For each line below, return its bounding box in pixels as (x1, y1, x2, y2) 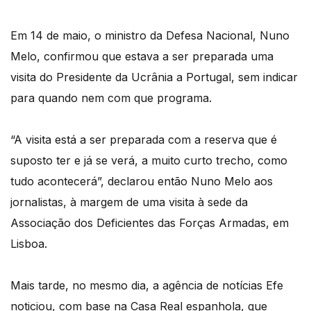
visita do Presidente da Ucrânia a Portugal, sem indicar (10, 69, 298, 84)
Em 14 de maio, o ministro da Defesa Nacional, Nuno (10, 28, 289, 42)
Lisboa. (10, 236, 47, 251)
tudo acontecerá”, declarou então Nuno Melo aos (10, 174, 273, 188)
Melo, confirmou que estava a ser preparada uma (10, 49, 274, 63)
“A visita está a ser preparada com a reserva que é (10, 132, 277, 146)
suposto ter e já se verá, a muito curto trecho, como (10, 153, 287, 167)
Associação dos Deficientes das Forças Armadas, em (10, 215, 289, 230)
